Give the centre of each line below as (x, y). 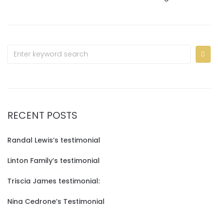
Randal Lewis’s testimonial (54, 140)
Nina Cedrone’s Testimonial (56, 201)
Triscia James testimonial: (54, 181)
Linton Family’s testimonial (54, 161)
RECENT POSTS (42, 115)
